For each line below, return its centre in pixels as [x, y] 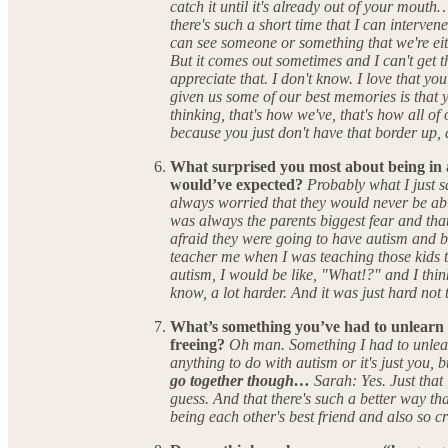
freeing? [199, 345]
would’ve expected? [238, 185]
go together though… [242, 381]
